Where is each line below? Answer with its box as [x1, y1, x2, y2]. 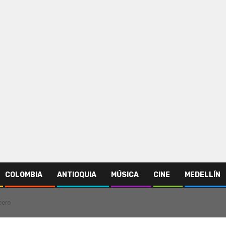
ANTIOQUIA [57, 170, 96, 179]
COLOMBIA [5, 170, 42, 179]
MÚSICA [111, 170, 139, 179]
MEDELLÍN [185, 170, 220, 179]
